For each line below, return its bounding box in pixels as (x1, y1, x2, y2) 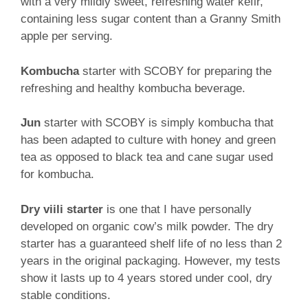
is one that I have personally (103, 202, 252, 216)
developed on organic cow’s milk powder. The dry (21, 219, 274, 233)
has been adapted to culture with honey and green (21, 133, 276, 147)
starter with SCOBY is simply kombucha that (41, 116, 274, 130)
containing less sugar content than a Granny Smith (21, 12, 280, 26)
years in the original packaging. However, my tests (21, 254, 280, 267)
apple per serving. (21, 30, 113, 43)
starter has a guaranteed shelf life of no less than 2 (21, 236, 282, 250)
